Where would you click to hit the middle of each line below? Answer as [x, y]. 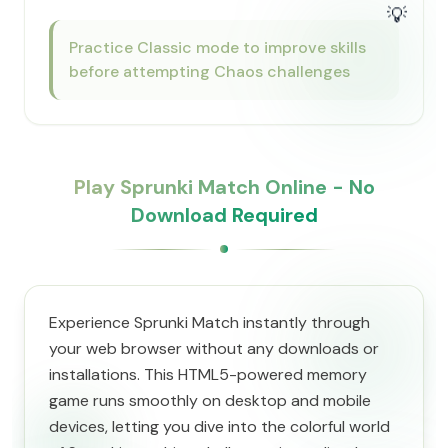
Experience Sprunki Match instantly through [209, 322]
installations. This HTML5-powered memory [208, 374]
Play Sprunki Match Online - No [224, 187]
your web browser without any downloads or [214, 348]
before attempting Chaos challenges [209, 71]
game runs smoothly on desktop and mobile [210, 400]
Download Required [224, 215]
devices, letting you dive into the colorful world [219, 426]
